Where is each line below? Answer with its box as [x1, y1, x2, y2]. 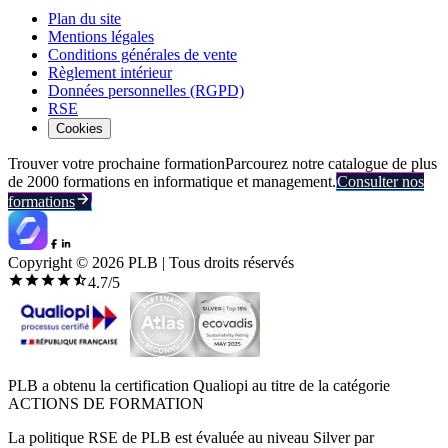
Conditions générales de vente [48, 45, 237, 63]
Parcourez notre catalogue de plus [225, 154, 437, 172]
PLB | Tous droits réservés [124, 253, 294, 271]
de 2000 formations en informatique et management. [8, 172, 336, 190]
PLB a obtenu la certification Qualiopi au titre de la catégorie [8, 376, 390, 394]
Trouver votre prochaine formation [8, 154, 225, 172]
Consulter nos [337, 172, 424, 190]
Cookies [56, 120, 103, 136]
